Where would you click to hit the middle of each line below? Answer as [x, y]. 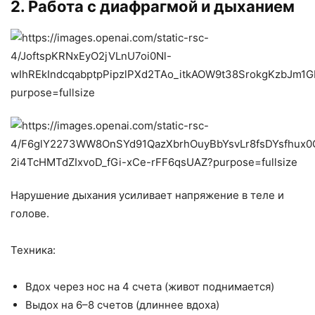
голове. [30, 213]
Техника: [33, 250]
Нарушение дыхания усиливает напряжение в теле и [147, 195]
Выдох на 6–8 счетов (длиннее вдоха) [122, 304]
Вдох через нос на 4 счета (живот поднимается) [150, 286]
